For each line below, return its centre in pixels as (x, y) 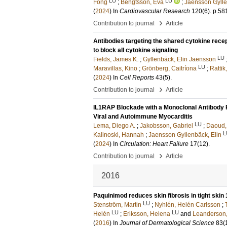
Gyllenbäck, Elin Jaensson (179, 59)
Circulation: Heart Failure (154, 144)
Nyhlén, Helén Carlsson (187, 205)
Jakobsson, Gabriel (166, 126)
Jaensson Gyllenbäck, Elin (185, 135)
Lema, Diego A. (114, 126)
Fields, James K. (116, 59)
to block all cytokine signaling (136, 50)
